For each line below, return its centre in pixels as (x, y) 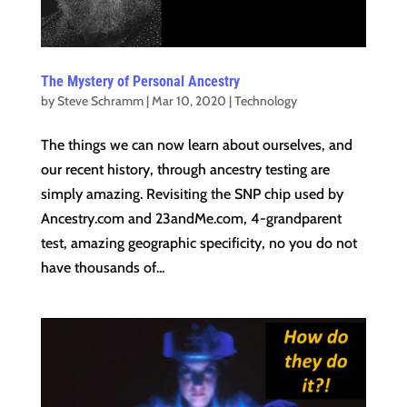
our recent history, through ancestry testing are (185, 169)
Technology (265, 100)
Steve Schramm (100, 100)
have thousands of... (102, 267)
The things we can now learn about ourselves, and (196, 144)
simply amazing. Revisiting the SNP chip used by (192, 194)
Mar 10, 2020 (189, 100)
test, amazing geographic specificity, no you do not (199, 243)
